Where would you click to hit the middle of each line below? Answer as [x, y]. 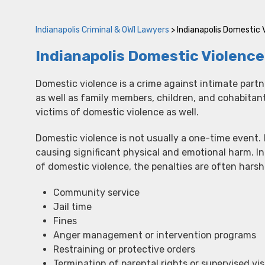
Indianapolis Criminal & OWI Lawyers [102, 30]
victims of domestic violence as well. [117, 112]
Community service [96, 193]
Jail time [72, 207]
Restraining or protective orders [124, 249]
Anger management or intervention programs [155, 235]
